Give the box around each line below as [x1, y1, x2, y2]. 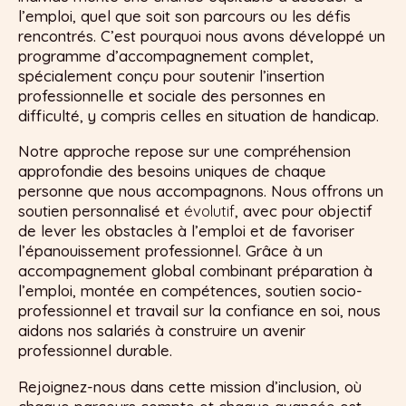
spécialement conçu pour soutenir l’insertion [18, 65, 324, 85]
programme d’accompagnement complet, [18, 45, 314, 65]
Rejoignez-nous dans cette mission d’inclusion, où [18, 376, 362, 396]
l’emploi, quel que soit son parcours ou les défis [18, 5, 351, 25]
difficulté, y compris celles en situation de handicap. [18, 105, 379, 125]
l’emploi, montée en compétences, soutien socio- [18, 281, 362, 301]
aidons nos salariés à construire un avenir [18, 321, 305, 341]
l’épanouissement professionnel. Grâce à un [18, 241, 323, 261]
